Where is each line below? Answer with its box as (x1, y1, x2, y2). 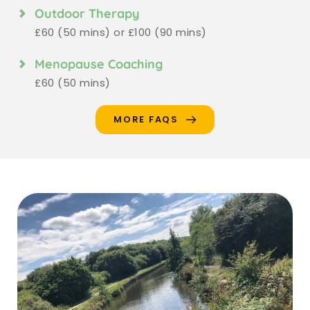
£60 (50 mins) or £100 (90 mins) (35, 24, 207, 39)
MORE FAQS (113, 112, 179, 126)
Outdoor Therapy (35, 5, 140, 21)
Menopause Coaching (35, 55, 163, 72)
